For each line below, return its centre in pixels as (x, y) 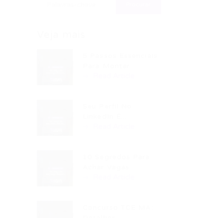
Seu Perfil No (108, 106)
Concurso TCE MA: (118, 208)
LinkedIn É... (105, 117)
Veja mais (61, 35)
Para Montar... (109, 66)
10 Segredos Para (117, 157)
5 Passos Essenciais (120, 56)
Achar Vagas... (109, 167)
